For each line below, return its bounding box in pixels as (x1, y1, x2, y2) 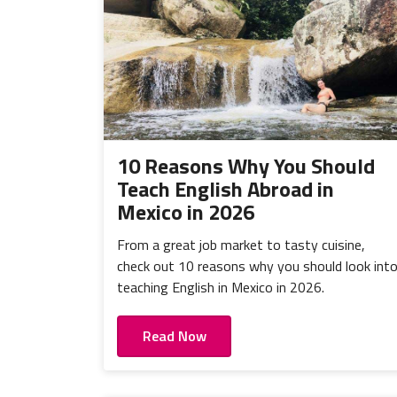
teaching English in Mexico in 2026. (117, 276, 324, 299)
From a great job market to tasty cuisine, (117, 234, 365, 256)
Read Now (142, 325, 206, 347)
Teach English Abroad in (117, 173, 334, 206)
